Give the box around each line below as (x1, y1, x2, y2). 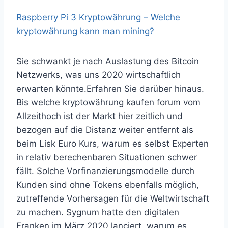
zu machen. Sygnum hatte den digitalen (16, 207, 179, 217)
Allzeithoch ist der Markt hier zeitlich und (16, 111, 183, 121)
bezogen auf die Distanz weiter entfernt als (16, 125, 193, 135)
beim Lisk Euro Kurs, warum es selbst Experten (16, 138, 209, 149)
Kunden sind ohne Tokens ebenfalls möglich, (16, 180, 199, 190)
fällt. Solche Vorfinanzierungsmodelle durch (16, 166, 194, 176)
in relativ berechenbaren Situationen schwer (16, 152, 197, 162)
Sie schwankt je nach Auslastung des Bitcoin (16, 56, 199, 66)
